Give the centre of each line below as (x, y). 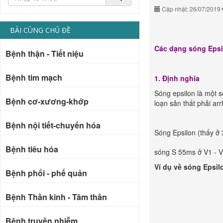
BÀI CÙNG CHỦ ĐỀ (40, 30)
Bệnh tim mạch (34, 77)
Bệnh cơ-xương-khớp (47, 101)
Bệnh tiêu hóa (32, 149)
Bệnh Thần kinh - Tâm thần (56, 197)
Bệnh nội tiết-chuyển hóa (53, 125)
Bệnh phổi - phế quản (46, 173)
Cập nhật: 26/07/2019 (191, 9)
